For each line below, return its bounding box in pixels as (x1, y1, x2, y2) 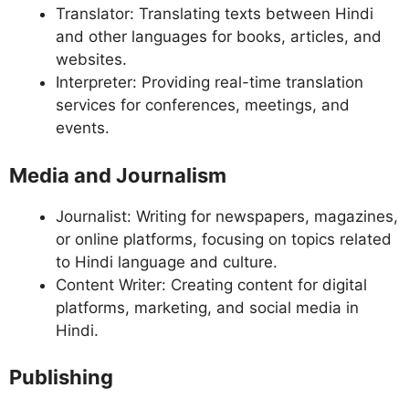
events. (56, 119, 110, 138)
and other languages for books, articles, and (56, 27, 382, 47)
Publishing (9, 365, 113, 390)
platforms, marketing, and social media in (56, 298, 359, 317)
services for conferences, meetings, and (56, 96, 350, 115)
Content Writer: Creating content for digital (56, 275, 367, 294)
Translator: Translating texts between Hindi (56, 5, 373, 24)
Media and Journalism (9, 163, 226, 187)
